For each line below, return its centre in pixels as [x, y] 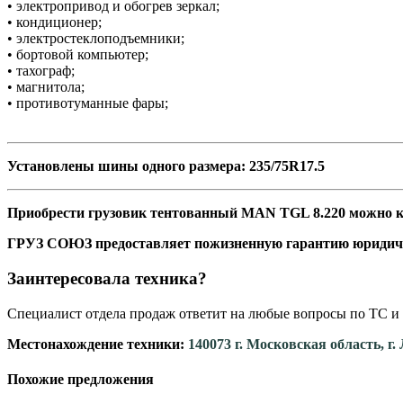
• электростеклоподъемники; [96, 39]
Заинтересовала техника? [107, 278]
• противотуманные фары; [88, 103]
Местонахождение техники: [98, 344]
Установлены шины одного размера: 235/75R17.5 [166, 166]
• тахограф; [41, 71]
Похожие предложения [81, 379]
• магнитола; [46, 87]
